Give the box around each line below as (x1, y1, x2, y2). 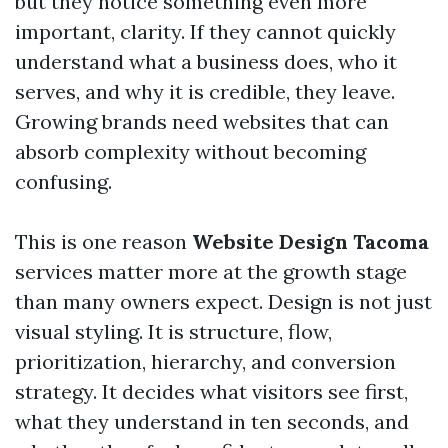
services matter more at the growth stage (15, 259, 407, 284)
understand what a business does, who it (15, 49, 397, 74)
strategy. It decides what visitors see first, (15, 379, 408, 404)
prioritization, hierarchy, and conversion (15, 349, 396, 374)
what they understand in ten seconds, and (15, 409, 409, 434)
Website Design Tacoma (192, 229, 429, 254)
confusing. (15, 169, 112, 194)
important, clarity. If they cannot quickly (15, 19, 396, 44)
